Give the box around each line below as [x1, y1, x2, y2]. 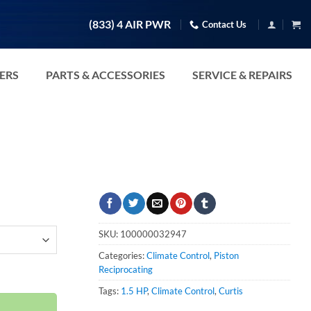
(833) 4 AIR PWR [89, 18, 171, 31]
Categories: [99, 249, 146, 261]
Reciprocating [99, 263, 153, 275]
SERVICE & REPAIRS [192, 67, 292, 81]
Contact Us [202, 18, 247, 30]
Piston [214, 249, 239, 261]
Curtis [219, 285, 243, 296]
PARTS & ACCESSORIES [46, 67, 165, 81]
